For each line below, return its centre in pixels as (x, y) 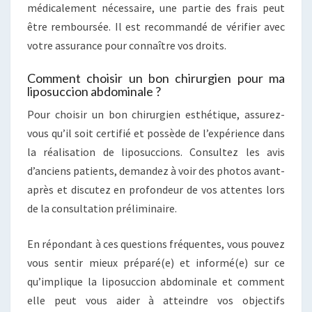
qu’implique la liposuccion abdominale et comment (156, 282)
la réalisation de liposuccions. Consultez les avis (156, 152)
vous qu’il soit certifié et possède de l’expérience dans (156, 133)
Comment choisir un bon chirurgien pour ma (156, 78)
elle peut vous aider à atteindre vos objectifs (156, 301)
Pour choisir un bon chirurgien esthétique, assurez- (156, 115)
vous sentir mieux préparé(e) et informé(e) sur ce (156, 263)
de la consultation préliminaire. (102, 209)
